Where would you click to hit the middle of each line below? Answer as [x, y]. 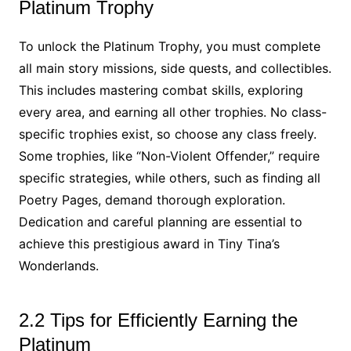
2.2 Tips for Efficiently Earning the [158, 320]
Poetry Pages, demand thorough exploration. [152, 200]
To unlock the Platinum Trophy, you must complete [169, 47]
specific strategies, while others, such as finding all [169, 178]
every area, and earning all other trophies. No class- [172, 112]
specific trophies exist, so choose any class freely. [167, 134]
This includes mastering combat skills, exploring [161, 90]
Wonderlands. [58, 266]
